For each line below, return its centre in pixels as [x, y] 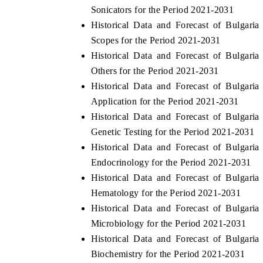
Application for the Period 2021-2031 [165, 102]
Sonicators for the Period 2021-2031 [162, 10]
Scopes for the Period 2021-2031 [156, 41]
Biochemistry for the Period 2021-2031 [168, 254]
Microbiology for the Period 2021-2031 [168, 224]
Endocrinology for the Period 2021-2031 [171, 163]
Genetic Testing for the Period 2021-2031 [173, 132]
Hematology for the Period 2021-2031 [166, 193]
